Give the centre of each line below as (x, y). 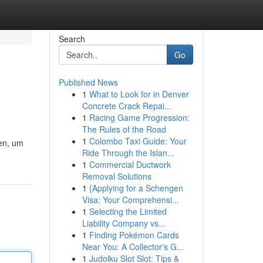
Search (72, 39)
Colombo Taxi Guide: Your (138, 141)
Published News (88, 82)
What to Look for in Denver (139, 94)
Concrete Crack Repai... (127, 106)
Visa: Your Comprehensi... (130, 200)
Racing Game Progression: (139, 117)
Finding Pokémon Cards (134, 235)
